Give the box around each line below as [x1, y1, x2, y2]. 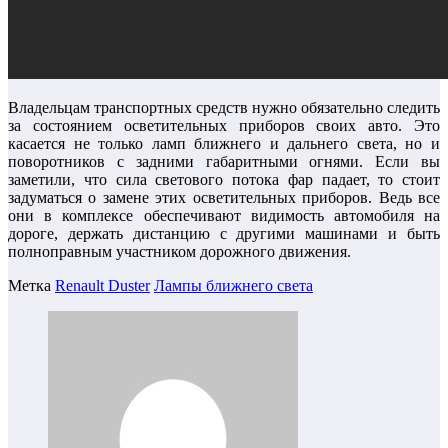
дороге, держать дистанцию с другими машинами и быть [8, 224, 440, 242]
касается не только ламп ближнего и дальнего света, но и [8, 134, 440, 152]
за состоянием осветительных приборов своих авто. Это [8, 116, 440, 134]
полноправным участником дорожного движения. [8, 242, 351, 260]
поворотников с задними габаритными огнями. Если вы [8, 152, 440, 170]
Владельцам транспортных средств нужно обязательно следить [8, 98, 440, 116]
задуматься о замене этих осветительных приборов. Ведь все [8, 188, 440, 206]
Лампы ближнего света [154, 276, 313, 294]
